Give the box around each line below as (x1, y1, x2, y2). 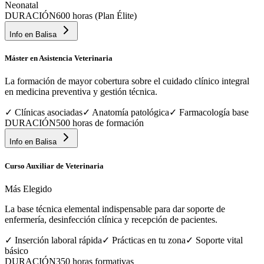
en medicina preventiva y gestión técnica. (5, 87, 157, 97)
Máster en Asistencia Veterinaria (5, 54, 113, 63)
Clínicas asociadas (15, 107, 82, 118)
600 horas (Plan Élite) (56, 11, 137, 21)
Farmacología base (179, 107, 249, 118)
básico (5, 245, 28, 256)
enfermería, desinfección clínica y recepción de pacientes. (5, 214, 217, 225)
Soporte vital (196, 235, 243, 245)
